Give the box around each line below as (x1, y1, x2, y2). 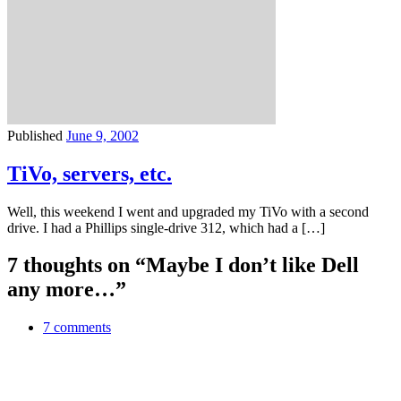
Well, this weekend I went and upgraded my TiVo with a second (7, 203, 369, 219)
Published (7, 127, 66, 143)
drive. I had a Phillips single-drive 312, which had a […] (7, 219, 325, 235)
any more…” (7, 277, 126, 302)
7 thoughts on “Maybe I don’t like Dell (7, 253, 359, 277)
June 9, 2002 (66, 127, 139, 143)
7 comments (43, 320, 111, 336)
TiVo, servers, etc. (7, 161, 172, 185)
